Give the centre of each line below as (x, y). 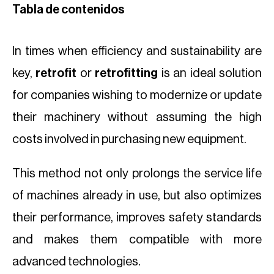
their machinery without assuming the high (137, 117)
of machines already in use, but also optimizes (137, 196)
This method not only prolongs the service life (137, 174)
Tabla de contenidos (68, 10)
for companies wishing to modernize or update (137, 95)
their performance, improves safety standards (137, 218)
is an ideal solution (212, 73)
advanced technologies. (76, 262)
